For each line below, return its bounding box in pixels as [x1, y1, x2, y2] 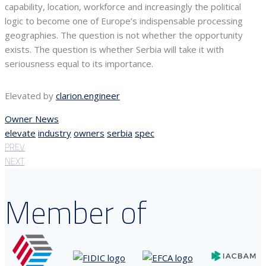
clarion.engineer [56, 90, 120, 102]
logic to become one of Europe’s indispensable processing [5, 15, 243, 27]
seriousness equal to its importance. [5, 58, 153, 70]
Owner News [5, 113, 59, 125]
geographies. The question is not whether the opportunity [5, 29, 243, 42]
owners [74, 127, 104, 140]
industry [38, 127, 71, 140]
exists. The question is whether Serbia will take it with [5, 43, 224, 56]
